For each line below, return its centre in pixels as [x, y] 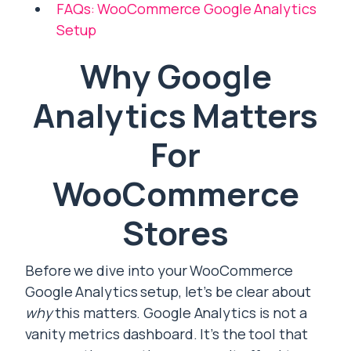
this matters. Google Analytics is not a [179, 313]
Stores [175, 233]
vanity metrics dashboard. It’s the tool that [166, 334]
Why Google [175, 76]
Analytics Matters [175, 116]
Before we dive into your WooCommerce [159, 271]
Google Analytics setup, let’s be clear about [168, 292]
